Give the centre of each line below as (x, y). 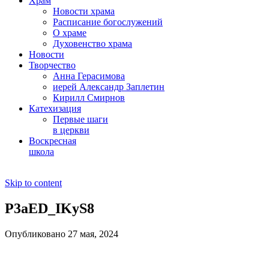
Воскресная (53, 141)
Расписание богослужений (108, 22)
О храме (70, 33)
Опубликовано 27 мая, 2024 (62, 234)
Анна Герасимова (89, 76)
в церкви (71, 130)
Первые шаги (80, 119)
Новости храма (84, 11)
